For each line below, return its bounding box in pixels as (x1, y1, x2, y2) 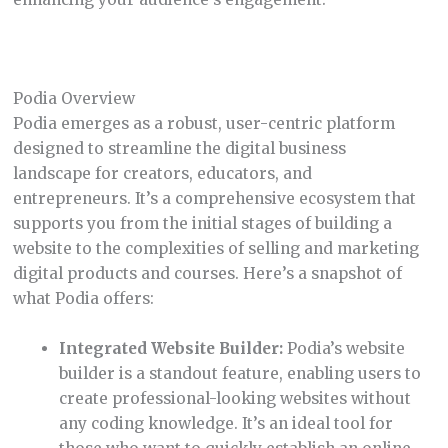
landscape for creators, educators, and (12, 164, 312, 184)
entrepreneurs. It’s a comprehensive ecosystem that (12, 189, 416, 209)
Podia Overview (12, 89, 135, 109)
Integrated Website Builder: (59, 339, 284, 359)
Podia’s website (283, 339, 406, 359)
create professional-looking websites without (59, 389, 412, 409)
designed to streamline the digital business (12, 139, 346, 159)
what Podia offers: (12, 289, 154, 309)
